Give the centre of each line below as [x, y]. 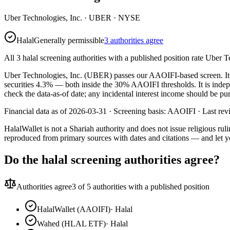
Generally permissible [69, 40]
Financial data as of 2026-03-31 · [59, 111]
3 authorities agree [134, 40]
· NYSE [126, 17]
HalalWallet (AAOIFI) [74, 209]
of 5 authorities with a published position [143, 186]
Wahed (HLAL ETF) [71, 223]
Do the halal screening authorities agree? [112, 159]
